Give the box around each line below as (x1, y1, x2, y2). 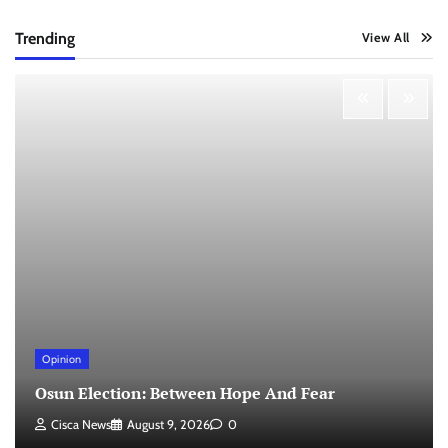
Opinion (42, 352, 82, 367)
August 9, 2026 (127, 417, 210, 432)
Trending (15, 28, 75, 48)
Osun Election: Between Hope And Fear (35, 381, 335, 404)
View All (361, 30, 410, 45)
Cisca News (51, 417, 111, 432)
